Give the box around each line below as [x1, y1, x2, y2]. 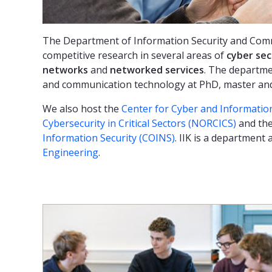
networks [42, 63, 88, 76]
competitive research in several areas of [42, 48, 226, 62]
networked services [110, 63, 204, 76]
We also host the [42, 101, 121, 115]
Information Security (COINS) [42, 131, 175, 144]
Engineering [42, 145, 98, 159]
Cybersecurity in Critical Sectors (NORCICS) [42, 116, 236, 130]
